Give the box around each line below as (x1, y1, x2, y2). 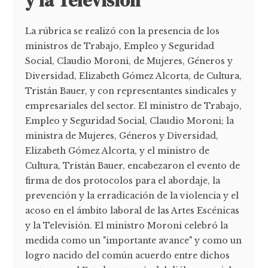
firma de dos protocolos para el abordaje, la (25, 175, 221, 187)
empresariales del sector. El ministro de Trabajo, (25, 100, 242, 112)
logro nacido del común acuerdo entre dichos (25, 250, 230, 261)
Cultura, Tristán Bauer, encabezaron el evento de (25, 160, 240, 172)
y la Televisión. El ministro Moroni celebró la (25, 220, 229, 232)
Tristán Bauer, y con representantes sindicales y (25, 86, 237, 97)
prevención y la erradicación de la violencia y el (25, 190, 239, 202)
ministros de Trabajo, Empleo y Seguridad (25, 41, 215, 52)
